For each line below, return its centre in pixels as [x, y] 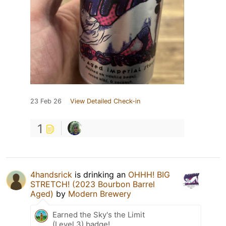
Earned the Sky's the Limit [99, 214]
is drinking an [100, 174]
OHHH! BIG [149, 174]
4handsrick [51, 174]
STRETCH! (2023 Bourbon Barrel [93, 184]
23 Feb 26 [46, 101]
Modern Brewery [100, 193]
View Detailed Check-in [105, 101]
